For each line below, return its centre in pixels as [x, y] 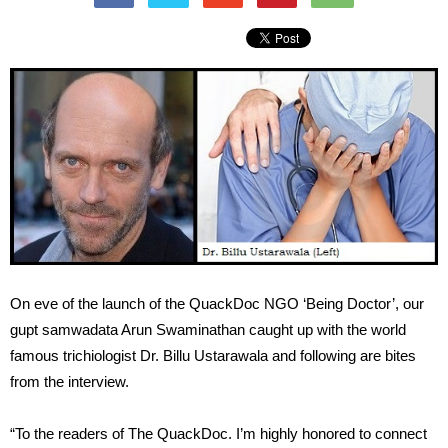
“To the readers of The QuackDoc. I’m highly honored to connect [218, 434]
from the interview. [69, 382]
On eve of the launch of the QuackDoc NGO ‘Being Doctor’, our [217, 304]
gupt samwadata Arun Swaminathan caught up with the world [208, 330]
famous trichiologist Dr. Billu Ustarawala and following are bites [213, 356]
